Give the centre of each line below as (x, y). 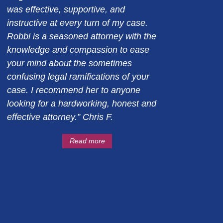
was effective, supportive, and (66, 9)
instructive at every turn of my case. (77, 23)
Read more (87, 141)
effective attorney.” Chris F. (60, 117)
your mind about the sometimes (69, 63)
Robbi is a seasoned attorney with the (82, 36)
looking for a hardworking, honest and (82, 104)
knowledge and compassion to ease (78, 50)
